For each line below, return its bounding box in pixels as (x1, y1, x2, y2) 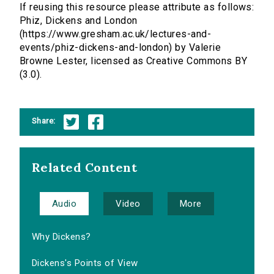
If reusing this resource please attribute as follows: (20, 1, 254, 13)
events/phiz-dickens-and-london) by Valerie (20, 42, 221, 54)
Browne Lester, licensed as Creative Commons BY (20, 55, 248, 67)
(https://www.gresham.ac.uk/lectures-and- (20, 28, 212, 40)
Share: (32, 116, 56, 125)
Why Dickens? (32, 231, 91, 243)
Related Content (32, 160, 138, 176)
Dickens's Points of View (32, 257, 138, 269)
